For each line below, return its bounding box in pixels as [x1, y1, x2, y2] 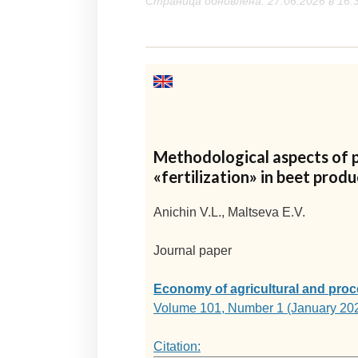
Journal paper [153, 244, 232, 258]
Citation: [153, 340, 201, 354]
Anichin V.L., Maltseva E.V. [153, 205, 305, 220]
